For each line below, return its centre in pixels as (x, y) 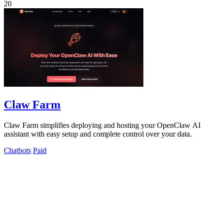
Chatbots (17, 151)
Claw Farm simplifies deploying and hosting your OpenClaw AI (102, 125)
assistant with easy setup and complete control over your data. (98, 134)
